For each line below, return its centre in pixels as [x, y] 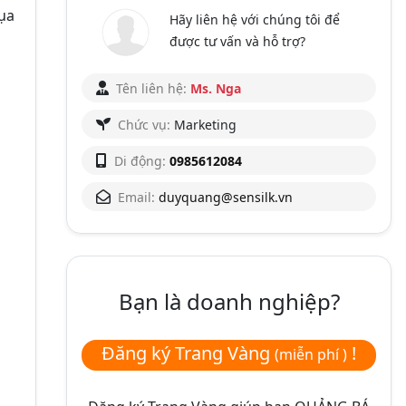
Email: [136, 197]
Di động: [140, 160]
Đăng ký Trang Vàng [188, 353]
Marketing [203, 124]
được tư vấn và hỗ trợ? [238, 41]
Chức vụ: [144, 124]
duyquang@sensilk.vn [226, 197]
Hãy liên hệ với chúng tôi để [255, 19]
